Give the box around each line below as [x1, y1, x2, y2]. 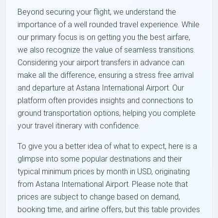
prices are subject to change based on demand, [18, 192, 181, 202]
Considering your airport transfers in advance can [18, 58, 185, 68]
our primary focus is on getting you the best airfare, [18, 33, 191, 42]
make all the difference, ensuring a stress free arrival [18, 71, 194, 80]
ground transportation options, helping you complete [18, 109, 196, 118]
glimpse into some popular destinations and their [18, 154, 182, 164]
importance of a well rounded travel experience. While [18, 20, 200, 30]
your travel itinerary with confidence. [18, 121, 141, 131]
